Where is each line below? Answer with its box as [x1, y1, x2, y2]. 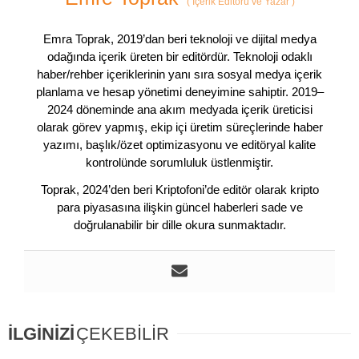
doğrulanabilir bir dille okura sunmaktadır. [73, 218, 286, 232]
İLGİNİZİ [8, 324, 75, 345]
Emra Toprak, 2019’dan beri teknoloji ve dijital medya [42, 32, 317, 46]
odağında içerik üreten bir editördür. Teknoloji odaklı [46, 50, 313, 64]
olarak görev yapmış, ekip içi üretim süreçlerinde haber [36, 120, 323, 135]
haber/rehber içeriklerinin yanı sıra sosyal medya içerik [37, 67, 322, 82]
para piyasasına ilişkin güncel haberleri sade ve [56, 200, 303, 215]
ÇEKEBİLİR [76, 324, 169, 345]
